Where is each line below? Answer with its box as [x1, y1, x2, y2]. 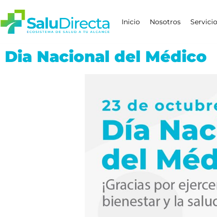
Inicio [121, 17, 140, 26]
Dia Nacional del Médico [5, 47, 207, 66]
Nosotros [149, 17, 181, 26]
